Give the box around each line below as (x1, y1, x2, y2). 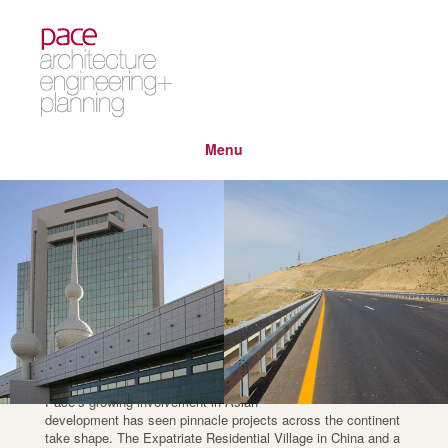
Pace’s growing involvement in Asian (44, 391, 258, 411)
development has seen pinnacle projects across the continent (44, 409, 400, 429)
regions (44, 227, 118, 251)
